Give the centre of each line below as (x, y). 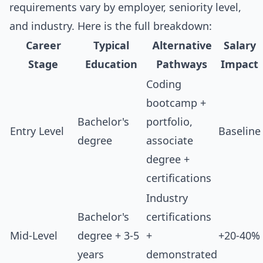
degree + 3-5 (108, 236)
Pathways (182, 64)
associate (170, 141)
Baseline (240, 131)
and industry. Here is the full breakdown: (111, 26)
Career (43, 45)
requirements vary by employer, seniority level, (125, 7)
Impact (240, 64)
